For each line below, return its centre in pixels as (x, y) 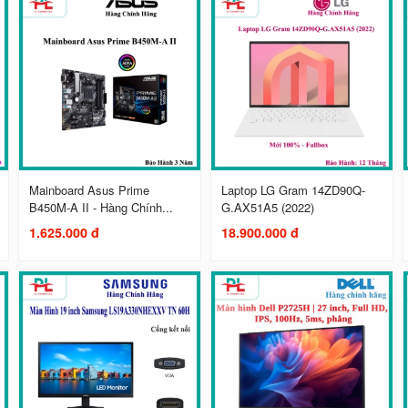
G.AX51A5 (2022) (268, 207)
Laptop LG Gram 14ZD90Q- (294, 189)
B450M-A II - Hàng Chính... (102, 207)
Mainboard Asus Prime (90, 189)
